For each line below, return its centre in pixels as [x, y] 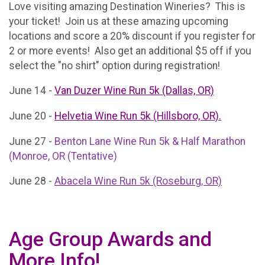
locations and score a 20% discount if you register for [132, 36]
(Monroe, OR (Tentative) [63, 156]
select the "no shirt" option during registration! [114, 65]
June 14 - [32, 91]
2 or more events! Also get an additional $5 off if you [130, 51]
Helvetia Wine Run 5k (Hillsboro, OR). [138, 116]
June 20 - [32, 116]
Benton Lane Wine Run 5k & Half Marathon [150, 141]
